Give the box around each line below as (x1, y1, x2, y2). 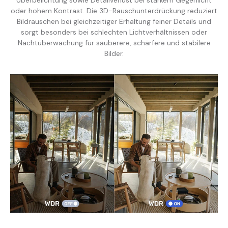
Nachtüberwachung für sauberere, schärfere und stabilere (17, 38, 211, 47)
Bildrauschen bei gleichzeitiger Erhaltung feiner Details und (17, 16, 211, 26)
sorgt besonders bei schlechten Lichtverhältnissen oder (21, 27, 207, 37)
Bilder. (104, 48, 124, 58)
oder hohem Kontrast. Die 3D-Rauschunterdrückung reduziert (11, 6, 217, 15)
